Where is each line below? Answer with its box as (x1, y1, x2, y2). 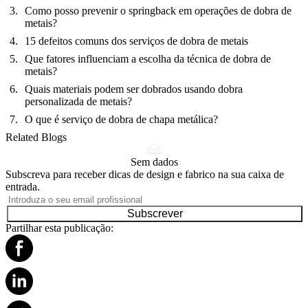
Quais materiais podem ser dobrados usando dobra (25, 83, 243, 95)
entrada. (5, 181, 40, 192)
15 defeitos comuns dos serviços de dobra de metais (25, 35, 248, 47)
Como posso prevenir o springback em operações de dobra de (25, 5, 291, 16)
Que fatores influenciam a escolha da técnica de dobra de (25, 53, 271, 65)
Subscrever (126, 208, 183, 219)
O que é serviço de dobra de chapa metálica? (25, 113, 218, 125)
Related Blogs (5, 131, 67, 143)
